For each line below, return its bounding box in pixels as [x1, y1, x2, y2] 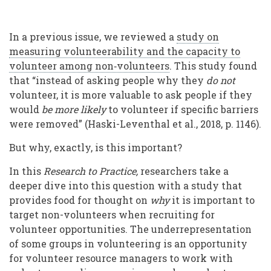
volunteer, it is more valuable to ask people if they [9, 88, 252, 102]
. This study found [169, 59, 257, 73]
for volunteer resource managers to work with [9, 252, 233, 265]
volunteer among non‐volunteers [9, 59, 169, 73]
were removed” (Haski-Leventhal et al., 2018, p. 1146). [9, 117, 261, 131]
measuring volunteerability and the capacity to [9, 45, 240, 58]
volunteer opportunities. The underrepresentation [9, 223, 252, 236]
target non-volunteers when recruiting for [9, 208, 215, 221]
